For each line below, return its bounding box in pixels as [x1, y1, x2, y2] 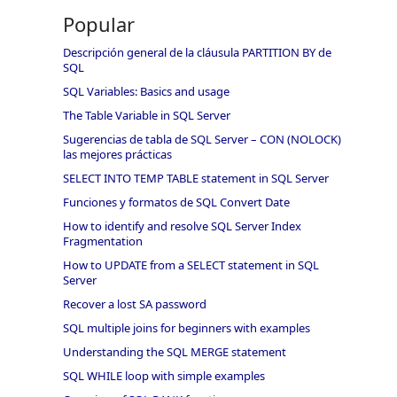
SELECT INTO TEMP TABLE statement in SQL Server [62, 170, 329, 187]
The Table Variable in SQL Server [62, 107, 230, 124]
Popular [62, 11, 135, 38]
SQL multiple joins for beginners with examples [62, 320, 310, 337]
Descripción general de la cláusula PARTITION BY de [62, 44, 331, 61]
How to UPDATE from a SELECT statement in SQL [62, 257, 319, 274]
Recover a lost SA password [62, 296, 206, 313]
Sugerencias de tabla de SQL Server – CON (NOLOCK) [62, 131, 341, 148]
